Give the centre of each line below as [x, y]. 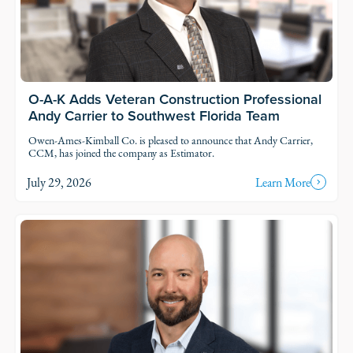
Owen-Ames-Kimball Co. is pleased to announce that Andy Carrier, [170, 140]
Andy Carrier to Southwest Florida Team [154, 115]
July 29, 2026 [59, 182]
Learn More [283, 182]
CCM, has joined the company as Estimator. [121, 153]
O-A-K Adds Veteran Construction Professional [175, 98]
